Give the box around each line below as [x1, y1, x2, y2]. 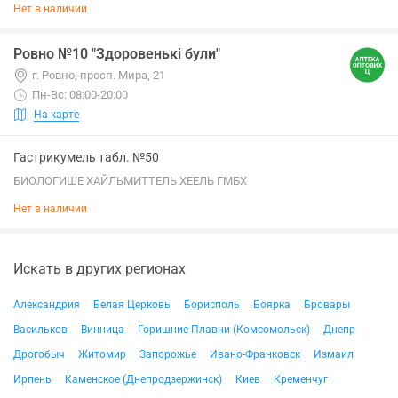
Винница [81, 323, 124, 336]
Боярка [253, 298, 291, 311]
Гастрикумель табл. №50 [13, 150, 159, 164]
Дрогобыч [13, 348, 65, 361]
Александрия [13, 298, 80, 311]
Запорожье [139, 348, 196, 361]
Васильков [13, 323, 68, 336]
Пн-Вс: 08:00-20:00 [32, 88, 128, 101]
